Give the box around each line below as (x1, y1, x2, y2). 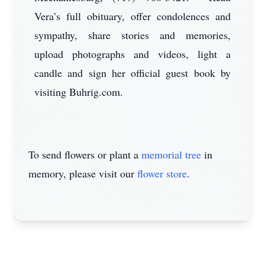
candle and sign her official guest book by (34, 66, 231, 80)
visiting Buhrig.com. (34, 85, 123, 99)
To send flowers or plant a (28, 147, 141, 161)
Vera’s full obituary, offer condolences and (34, 9, 231, 23)
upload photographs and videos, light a (34, 47, 231, 61)
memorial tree (141, 147, 201, 161)
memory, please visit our (28, 166, 137, 180)
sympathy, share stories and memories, (34, 28, 231, 42)
